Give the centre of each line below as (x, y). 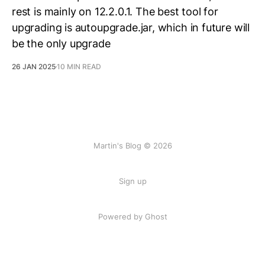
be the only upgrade (61, 43)
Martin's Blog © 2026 (132, 146)
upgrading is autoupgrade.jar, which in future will (131, 28)
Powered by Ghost (132, 216)
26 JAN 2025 (34, 67)
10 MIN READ (79, 67)
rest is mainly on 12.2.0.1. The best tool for (115, 12)
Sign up (132, 181)
